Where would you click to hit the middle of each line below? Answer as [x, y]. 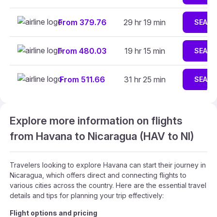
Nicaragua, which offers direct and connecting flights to [98, 175]
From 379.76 [82, 22]
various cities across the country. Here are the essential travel [108, 185]
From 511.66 [82, 79]
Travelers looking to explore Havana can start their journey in [108, 165]
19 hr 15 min [145, 51]
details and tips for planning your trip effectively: [87, 195]
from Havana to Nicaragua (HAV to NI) [102, 136]
